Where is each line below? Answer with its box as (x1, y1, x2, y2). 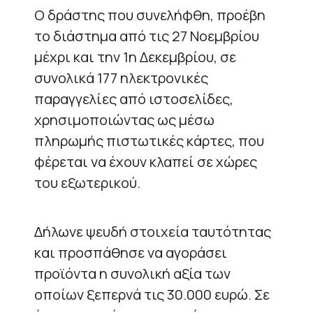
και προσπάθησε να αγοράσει (34, 242, 227, 262)
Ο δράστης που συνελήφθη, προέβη (34, 5, 265, 24)
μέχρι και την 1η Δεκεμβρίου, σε (34, 47, 236, 66)
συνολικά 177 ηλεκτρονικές (34, 68, 208, 87)
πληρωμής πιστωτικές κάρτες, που (34, 131, 264, 150)
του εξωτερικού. (34, 173, 140, 192)
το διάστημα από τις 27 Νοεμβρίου (34, 26, 259, 45)
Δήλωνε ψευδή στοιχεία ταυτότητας (34, 221, 271, 241)
